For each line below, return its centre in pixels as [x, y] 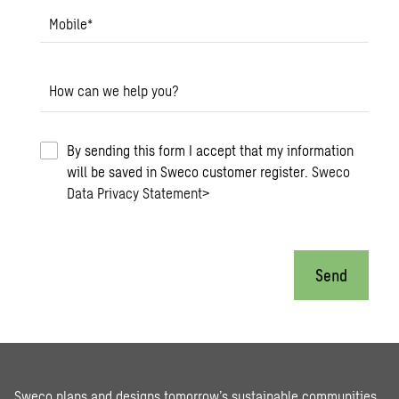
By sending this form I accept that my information [211, 151]
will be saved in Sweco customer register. [190, 172]
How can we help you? [114, 91]
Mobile [69, 24]
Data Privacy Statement [135, 193]
